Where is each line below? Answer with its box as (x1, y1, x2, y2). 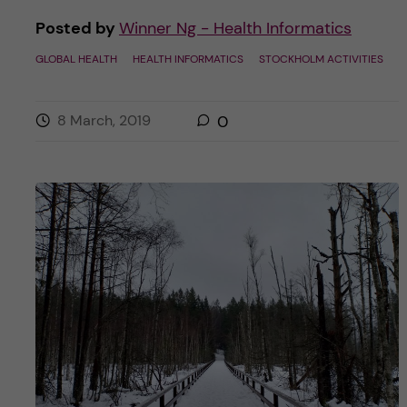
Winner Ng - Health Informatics (118, 17, 352, 40)
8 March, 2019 (56, 111, 151, 131)
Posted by (35, 17, 119, 40)
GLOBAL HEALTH (35, 52, 117, 67)
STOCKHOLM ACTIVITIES (258, 52, 383, 67)
